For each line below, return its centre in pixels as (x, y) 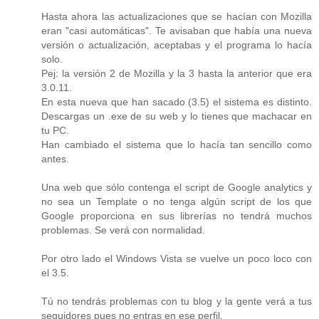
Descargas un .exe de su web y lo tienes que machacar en (177, 116)
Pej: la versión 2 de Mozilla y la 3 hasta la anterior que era (177, 73)
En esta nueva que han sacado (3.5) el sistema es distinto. (177, 101)
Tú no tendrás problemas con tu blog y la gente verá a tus (177, 301)
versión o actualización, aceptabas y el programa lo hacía (177, 45)
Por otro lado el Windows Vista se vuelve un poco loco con (177, 258)
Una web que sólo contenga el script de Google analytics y (177, 187)
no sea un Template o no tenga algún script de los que (177, 201)
